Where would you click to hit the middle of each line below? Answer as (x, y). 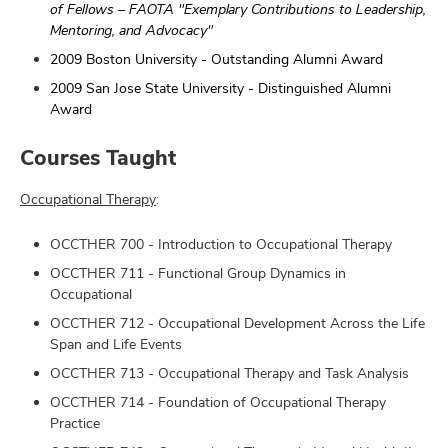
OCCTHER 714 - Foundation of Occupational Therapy (218, 401)
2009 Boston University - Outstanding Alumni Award (216, 59)
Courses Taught (98, 158)
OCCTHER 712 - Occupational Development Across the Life (237, 322)
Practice (75, 422)
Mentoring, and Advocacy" (131, 30)
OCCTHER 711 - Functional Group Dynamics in (198, 272)
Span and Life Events (116, 343)
